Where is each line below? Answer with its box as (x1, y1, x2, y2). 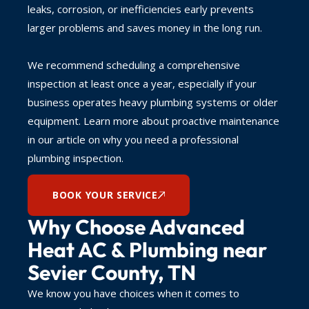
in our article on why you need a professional (28, 132, 239, 146)
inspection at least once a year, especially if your (28, 76, 257, 90)
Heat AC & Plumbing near (28, 236, 267, 263)
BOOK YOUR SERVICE (52, 188, 158, 201)
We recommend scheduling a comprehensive (28, 57, 240, 72)
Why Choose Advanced (28, 213, 245, 240)
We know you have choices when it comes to (28, 286, 239, 300)
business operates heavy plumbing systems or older (28, 94, 278, 109)
